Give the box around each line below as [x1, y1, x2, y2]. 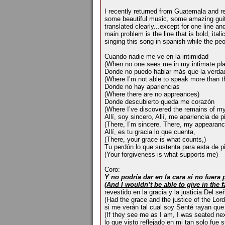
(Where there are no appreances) [104, 90, 199, 98]
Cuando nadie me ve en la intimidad [104, 53, 208, 61]
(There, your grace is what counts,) [104, 136, 206, 144]
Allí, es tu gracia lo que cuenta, [104, 128, 195, 136]
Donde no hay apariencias [104, 83, 180, 91]
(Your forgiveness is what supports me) [104, 151, 218, 159]
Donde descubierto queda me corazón [104, 98, 214, 106]
